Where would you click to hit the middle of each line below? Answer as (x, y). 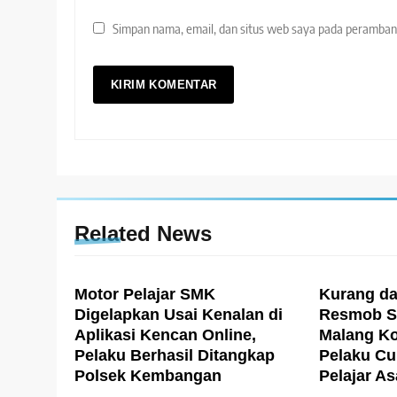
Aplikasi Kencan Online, (165, 335)
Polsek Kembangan (148, 376)
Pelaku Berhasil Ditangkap (175, 356)
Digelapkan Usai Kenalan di (179, 315)
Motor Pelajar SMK (145, 295)
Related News (143, 234)
